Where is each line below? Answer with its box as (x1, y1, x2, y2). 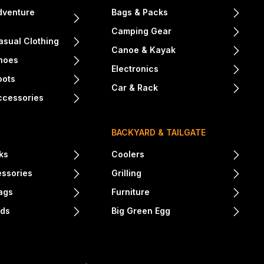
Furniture (111, 187, 150, 197)
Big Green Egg (111, 206, 171, 216)
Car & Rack (111, 82, 159, 93)
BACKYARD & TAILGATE (111, 127, 206, 138)
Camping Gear (111, 26, 172, 37)
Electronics (111, 64, 159, 74)
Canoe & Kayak (111, 45, 176, 55)
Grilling (111, 168, 142, 179)
